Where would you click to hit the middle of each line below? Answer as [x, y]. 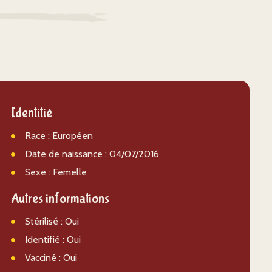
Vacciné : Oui [51, 258]
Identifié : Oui [53, 240]
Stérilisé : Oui [52, 221]
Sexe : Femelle [56, 172]
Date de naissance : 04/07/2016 [92, 154]
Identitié [31, 113]
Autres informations [60, 199]
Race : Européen [59, 136]
